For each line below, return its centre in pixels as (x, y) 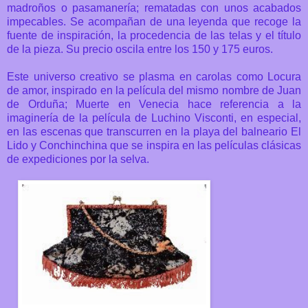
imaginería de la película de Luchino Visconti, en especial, (154, 118)
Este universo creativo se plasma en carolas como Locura (154, 76)
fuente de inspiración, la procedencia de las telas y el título (154, 35)
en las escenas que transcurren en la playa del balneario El (154, 131)
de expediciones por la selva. (78, 159)
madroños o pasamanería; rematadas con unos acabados (154, 8)
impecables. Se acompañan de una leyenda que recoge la (154, 21)
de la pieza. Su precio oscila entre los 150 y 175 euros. (140, 49)
